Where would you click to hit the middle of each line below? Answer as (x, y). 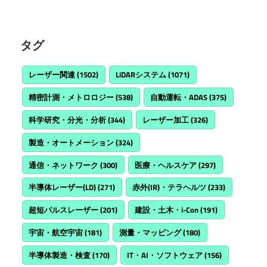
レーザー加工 (166, 119)
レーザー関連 (52, 75)
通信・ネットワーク (64, 165)
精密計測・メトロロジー (72, 97)
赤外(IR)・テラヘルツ (170, 187)
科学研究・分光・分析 (68, 119)
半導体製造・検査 (60, 255)
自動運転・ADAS (179, 97)
